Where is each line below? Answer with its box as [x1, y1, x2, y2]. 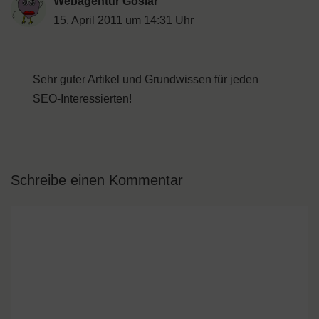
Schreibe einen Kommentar [11, 172, 183, 189]
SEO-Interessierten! [33, 93, 132, 105]
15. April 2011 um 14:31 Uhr [53, 14, 194, 27]
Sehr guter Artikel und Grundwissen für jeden [33, 73, 258, 86]
